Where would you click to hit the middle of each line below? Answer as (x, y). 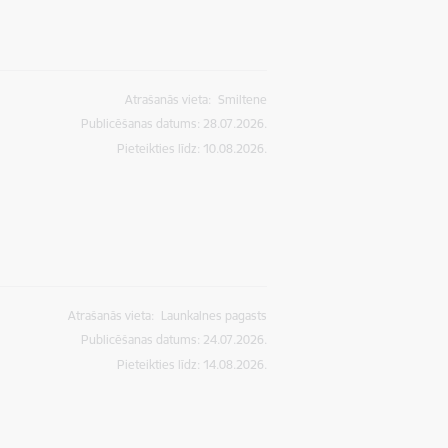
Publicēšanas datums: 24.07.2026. (174, 340)
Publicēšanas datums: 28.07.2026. (174, 124)
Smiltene (243, 100)
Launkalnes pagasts (214, 316)
